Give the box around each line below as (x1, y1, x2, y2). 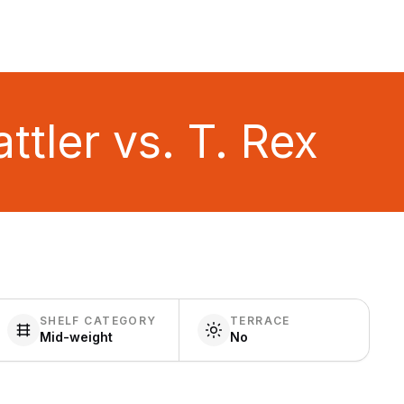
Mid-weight (39, 329, 113, 344)
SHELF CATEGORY (39, 314, 157, 327)
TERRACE (229, 314, 290, 327)
